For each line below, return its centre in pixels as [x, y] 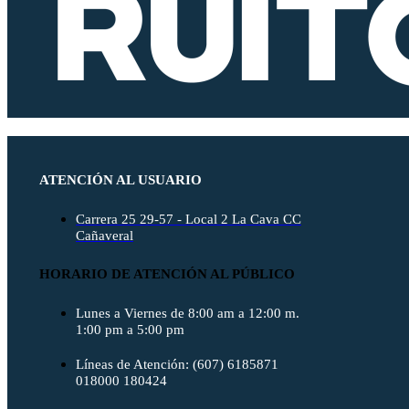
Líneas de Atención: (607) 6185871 [177, 364]
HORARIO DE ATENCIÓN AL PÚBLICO [167, 273]
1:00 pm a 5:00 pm [130, 329]
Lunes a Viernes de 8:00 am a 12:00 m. [188, 313]
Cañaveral [105, 235]
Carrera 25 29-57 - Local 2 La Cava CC [189, 219]
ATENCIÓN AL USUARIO [121, 179]
